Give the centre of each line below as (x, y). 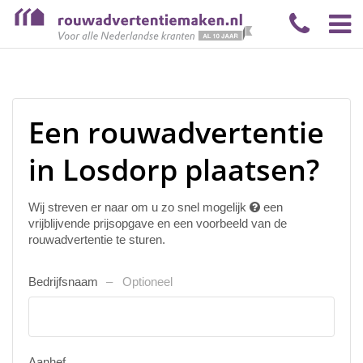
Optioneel (147, 282)
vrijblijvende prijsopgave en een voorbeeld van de (158, 223)
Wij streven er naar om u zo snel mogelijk (139, 207)
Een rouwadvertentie (176, 132)
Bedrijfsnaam (65, 282)
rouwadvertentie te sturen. (97, 239)
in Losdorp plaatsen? (174, 170)
